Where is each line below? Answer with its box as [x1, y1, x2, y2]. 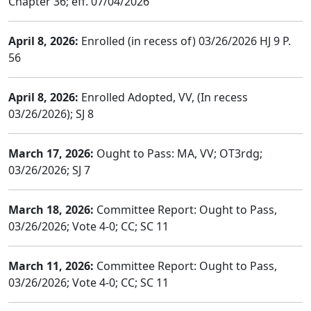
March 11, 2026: [8, 258, 94, 274]
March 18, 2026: [8, 202, 94, 217]
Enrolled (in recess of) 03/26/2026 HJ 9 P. [78, 33, 291, 49]
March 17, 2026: [8, 146, 94, 161]
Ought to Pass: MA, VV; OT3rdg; [94, 146, 262, 161]
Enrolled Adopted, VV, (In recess [78, 90, 248, 105]
